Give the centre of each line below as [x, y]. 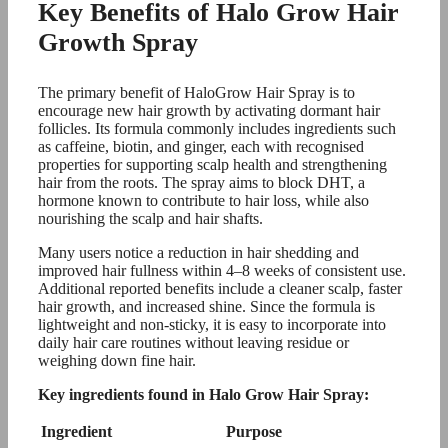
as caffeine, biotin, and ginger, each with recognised [201, 146]
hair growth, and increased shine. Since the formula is [206, 306]
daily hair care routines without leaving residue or [193, 342]
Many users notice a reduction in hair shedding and [198, 252]
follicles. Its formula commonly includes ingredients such [217, 128]
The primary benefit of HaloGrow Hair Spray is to [196, 92]
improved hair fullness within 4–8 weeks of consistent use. [222, 270]
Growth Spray [118, 42]
